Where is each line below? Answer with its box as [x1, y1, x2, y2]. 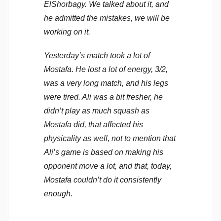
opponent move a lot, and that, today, [44, 161, 172, 170]
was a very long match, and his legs [44, 78, 168, 87]
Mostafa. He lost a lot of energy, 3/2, [44, 65, 168, 74]
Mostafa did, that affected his [44, 120, 143, 129]
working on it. [44, 27, 90, 36]
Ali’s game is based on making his [44, 147, 163, 156]
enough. [44, 189, 73, 198]
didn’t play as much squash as [44, 106, 149, 115]
